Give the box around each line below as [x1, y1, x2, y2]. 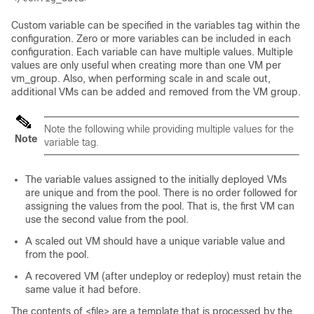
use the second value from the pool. [25, 214, 189, 225]
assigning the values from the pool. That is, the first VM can [25, 200, 294, 212]
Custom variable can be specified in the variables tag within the [11, 20, 300, 31]
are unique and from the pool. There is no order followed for [25, 187, 297, 198]
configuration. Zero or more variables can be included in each [11, 33, 291, 44]
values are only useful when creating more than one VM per [11, 60, 281, 71]
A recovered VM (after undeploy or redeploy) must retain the [25, 271, 301, 282]
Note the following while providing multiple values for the [44, 123, 294, 135]
